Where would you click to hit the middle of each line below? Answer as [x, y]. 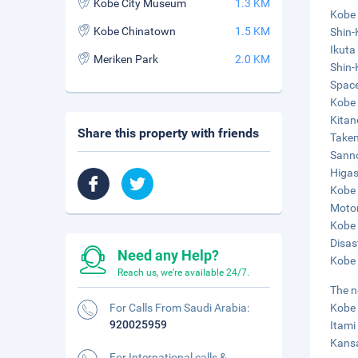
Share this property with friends [168, 133]
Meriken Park [126, 59]
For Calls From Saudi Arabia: [179, 308]
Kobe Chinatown [135, 31]
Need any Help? [168, 255]
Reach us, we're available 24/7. [183, 272]
